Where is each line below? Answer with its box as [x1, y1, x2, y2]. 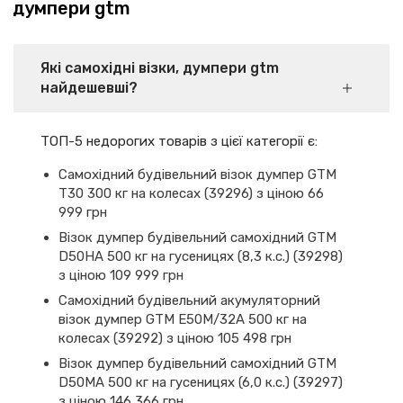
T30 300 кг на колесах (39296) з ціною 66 [58, 185, 324, 201]
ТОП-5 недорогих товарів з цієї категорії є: [40, 133, 318, 149]
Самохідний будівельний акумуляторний [58, 292, 320, 309]
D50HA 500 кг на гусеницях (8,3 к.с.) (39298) [58, 248, 343, 264]
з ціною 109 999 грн [58, 267, 184, 283]
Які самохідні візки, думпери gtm [40, 59, 279, 76]
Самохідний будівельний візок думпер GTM [58, 166, 336, 183]
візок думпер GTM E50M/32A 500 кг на [58, 311, 307, 327]
